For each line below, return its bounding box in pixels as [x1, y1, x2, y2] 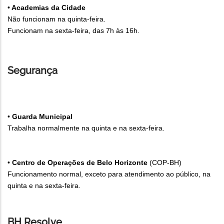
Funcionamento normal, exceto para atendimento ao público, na [7, 170, 210, 178]
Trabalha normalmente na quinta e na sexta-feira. [7, 124, 166, 132]
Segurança [7, 64, 60, 77]
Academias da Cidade [10, 3, 85, 12]
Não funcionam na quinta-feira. [7, 15, 105, 23]
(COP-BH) [147, 158, 181, 167]
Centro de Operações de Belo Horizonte [12, 158, 147, 167]
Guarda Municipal [12, 112, 72, 121]
